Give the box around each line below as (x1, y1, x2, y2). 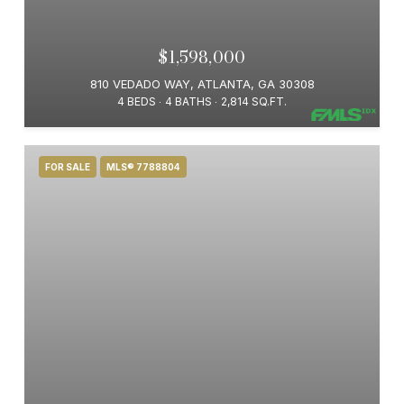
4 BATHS (165, 95, 212, 108)
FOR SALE (45, 161, 90, 172)
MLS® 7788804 (106, 161, 180, 172)
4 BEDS (117, 95, 156, 108)
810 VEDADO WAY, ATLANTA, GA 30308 (89, 77, 315, 91)
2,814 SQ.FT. (221, 95, 287, 108)
